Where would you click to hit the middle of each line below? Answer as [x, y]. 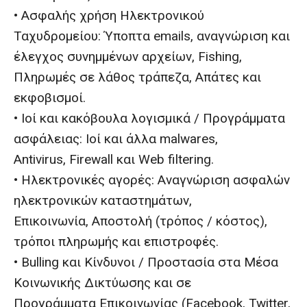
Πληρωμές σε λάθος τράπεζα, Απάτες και [137, 77]
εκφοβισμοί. [50, 98]
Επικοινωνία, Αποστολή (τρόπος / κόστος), [140, 221]
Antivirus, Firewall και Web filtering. [114, 159]
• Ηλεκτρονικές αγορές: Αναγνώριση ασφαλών [152, 180]
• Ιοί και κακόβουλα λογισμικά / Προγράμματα [149, 118]
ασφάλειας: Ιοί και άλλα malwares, [116, 139]
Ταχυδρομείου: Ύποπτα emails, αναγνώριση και [152, 36]
